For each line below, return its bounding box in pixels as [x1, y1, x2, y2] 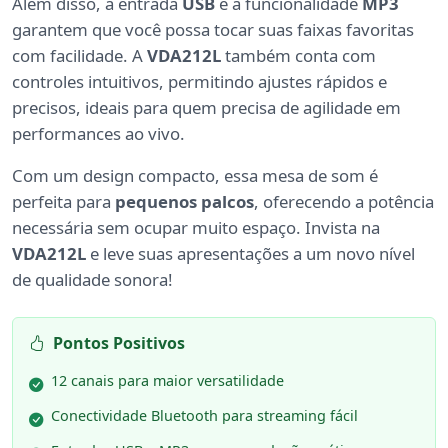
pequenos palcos [115, 190, 254, 214]
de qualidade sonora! [12, 268, 173, 292]
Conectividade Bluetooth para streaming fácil [51, 406, 358, 426]
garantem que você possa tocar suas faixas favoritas [12, 18, 414, 42]
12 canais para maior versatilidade [51, 371, 284, 391]
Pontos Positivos [53, 332, 185, 355]
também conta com [221, 44, 376, 68]
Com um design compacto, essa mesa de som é [12, 164, 378, 188]
